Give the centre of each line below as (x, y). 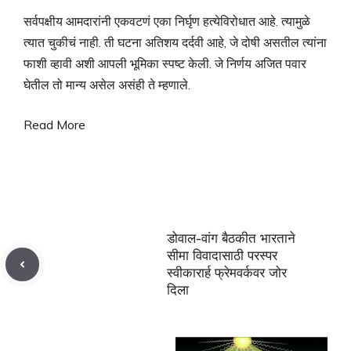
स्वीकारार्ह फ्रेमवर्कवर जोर (227, 273)
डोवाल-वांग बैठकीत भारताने (231, 239)
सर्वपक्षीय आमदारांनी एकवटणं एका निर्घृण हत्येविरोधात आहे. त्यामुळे (167, 22)
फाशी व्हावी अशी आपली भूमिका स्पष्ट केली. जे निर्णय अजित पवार (165, 64)
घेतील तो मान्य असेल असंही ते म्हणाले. (109, 85)
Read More (54, 125)
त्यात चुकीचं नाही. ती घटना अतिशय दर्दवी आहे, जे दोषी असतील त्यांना (175, 43)
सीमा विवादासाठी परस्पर (222, 256)
